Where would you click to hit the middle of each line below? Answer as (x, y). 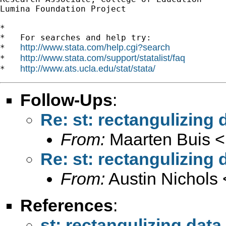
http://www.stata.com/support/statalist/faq (103, 58)
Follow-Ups (66, 100)
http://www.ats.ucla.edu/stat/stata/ (88, 68)
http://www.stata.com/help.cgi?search (95, 47)
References (67, 205)
